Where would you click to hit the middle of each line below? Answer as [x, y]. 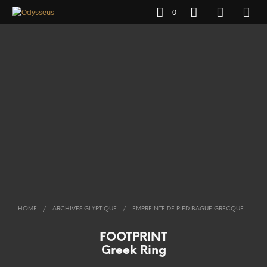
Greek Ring [133, 251]
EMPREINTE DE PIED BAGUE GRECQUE [187, 209]
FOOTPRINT [133, 238]
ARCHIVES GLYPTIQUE [85, 209]
